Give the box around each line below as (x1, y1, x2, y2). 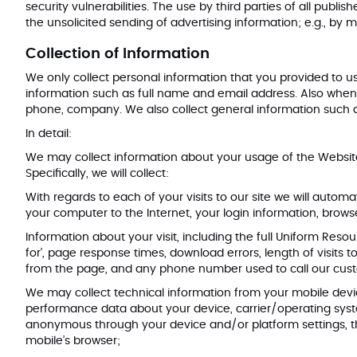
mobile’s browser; (25, 335, 136, 347)
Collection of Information (25, 47, 210, 61)
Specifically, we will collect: (25, 168, 185, 179)
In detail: (25, 128, 72, 139)
